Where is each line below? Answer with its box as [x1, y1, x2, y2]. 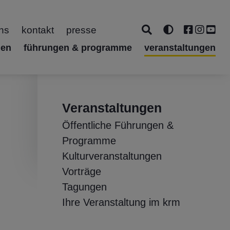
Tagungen [62, 181, 107, 193]
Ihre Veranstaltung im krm [62, 197, 180, 208]
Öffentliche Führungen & [62, 120, 174, 131]
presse [66, 25, 97, 35]
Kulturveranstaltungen [62, 150, 162, 162]
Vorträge [62, 166, 101, 177]
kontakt [22, 25, 54, 35]
